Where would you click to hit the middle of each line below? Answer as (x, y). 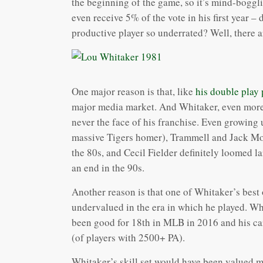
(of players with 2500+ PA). (128, 237)
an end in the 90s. (108, 167)
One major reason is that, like (134, 91)
